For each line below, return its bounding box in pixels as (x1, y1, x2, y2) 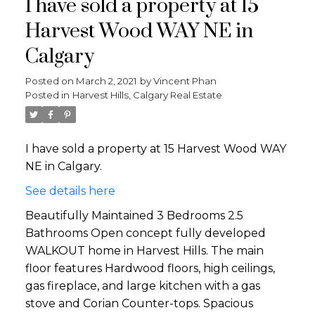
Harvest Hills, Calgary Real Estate (72, 89, 222, 101)
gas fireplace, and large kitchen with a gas (25, 278, 260, 292)
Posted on (25, 75, 76, 86)
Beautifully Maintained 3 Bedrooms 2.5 (25, 208, 243, 222)
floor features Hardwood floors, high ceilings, (25, 261, 275, 275)
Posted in (25, 89, 70, 101)
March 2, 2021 (75, 75, 137, 86)
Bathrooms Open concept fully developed (25, 226, 266, 240)
